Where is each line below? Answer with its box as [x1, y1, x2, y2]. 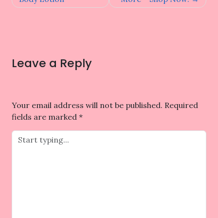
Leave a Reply [12, 54, 92, 71]
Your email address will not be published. [12, 100, 163, 110]
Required [164, 100, 198, 110]
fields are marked [12, 111, 79, 122]
